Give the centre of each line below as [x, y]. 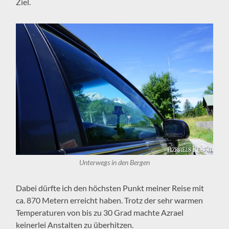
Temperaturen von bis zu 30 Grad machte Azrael [100, 213]
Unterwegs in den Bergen [114, 163]
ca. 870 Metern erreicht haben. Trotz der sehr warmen [110, 200]
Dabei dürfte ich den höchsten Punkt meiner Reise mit [110, 188]
